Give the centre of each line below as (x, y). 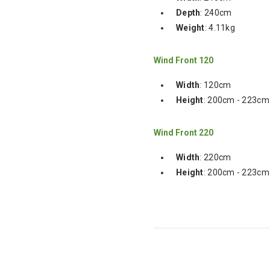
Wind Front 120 (184, 60)
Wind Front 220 (184, 132)
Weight (190, 27)
